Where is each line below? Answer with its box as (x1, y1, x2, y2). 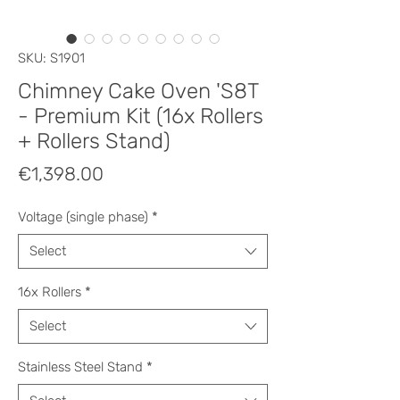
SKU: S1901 (18, 49, 85, 66)
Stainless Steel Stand (18, 358, 143, 375)
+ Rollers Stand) (18, 128, 171, 154)
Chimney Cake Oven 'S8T (18, 78, 258, 104)
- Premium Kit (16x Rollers (18, 103, 263, 129)
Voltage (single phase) (18, 208, 148, 225)
